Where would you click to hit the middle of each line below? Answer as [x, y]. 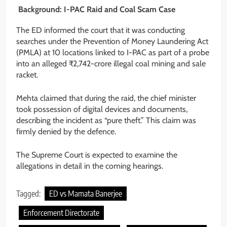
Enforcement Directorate [61, 213]
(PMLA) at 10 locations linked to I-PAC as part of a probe [113, 53]
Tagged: [29, 194]
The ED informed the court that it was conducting [101, 30]
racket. [27, 75]
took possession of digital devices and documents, [102, 109]
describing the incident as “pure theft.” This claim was [106, 121]
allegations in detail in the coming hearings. [90, 166]
